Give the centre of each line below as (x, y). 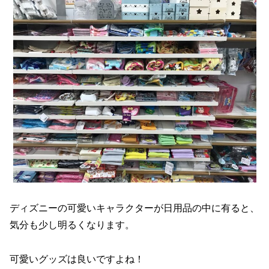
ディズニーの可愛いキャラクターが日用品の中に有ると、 (134, 208)
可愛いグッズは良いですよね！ (77, 259)
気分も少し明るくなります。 (72, 225)
